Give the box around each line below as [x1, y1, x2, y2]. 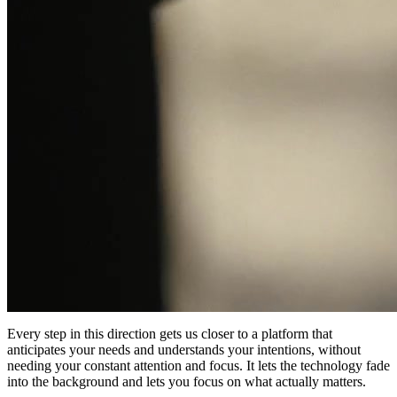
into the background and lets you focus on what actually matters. [7, 373, 366, 389]
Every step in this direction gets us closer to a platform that [7, 325, 332, 341]
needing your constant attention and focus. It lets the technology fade [7, 357, 390, 373]
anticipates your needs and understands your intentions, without [7, 341, 361, 357]
